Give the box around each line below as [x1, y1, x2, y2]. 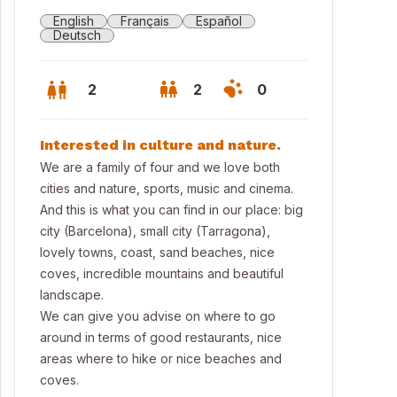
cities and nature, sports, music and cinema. [40, 181, 293, 196]
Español [196, 13, 242, 28]
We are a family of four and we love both [40, 160, 280, 175]
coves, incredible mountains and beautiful [40, 266, 284, 281]
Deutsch [53, 27, 101, 43]
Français [121, 13, 169, 28]
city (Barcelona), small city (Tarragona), [40, 223, 270, 238]
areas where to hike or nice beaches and [40, 351, 282, 366]
